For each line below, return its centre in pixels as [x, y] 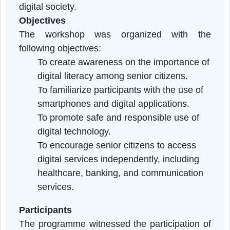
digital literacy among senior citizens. [125, 136]
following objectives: [67, 105]
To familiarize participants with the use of [134, 151]
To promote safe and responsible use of [132, 182]
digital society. [53, 59]
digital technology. [83, 197]
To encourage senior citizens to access [130, 213]
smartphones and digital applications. [126, 167]
